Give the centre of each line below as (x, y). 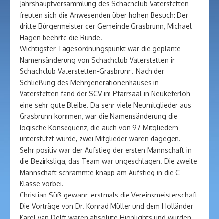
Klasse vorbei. (42, 184)
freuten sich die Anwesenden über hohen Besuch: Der (104, 15)
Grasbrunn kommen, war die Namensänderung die (99, 116)
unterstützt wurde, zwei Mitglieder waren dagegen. (100, 139)
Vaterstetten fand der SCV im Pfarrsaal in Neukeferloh (105, 94)
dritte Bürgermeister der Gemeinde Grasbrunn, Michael (106, 26)
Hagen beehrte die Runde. (61, 37)
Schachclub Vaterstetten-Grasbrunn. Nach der (92, 71)
